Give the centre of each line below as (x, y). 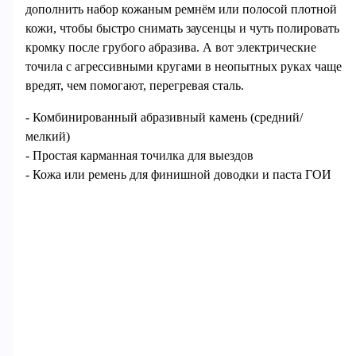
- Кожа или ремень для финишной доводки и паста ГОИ (178, 174)
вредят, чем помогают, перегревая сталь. (134, 86)
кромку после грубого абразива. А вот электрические (170, 48)
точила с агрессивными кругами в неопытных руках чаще (183, 67)
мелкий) (47, 136)
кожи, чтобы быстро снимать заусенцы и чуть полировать (182, 29)
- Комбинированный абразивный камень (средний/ (164, 117)
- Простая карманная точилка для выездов (139, 155)
